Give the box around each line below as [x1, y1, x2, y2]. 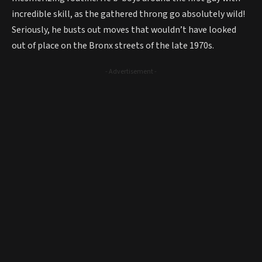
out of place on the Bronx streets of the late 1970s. [12, 39, 214, 53]
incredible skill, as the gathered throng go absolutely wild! [12, 8, 245, 21]
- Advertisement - [105, 66, 157, 77]
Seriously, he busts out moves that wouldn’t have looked [12, 23, 236, 37]
